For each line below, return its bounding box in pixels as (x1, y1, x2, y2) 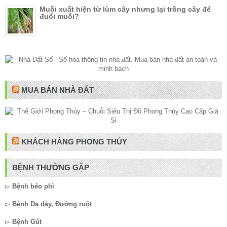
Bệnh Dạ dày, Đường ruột (12, 200, 92, 208)
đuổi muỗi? (40, 12, 79, 21)
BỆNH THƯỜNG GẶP (12, 163, 89, 172)
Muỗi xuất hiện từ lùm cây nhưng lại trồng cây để (40, 5, 211, 14)
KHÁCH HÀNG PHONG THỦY (21, 137, 127, 146)
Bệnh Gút (12, 218, 42, 226)
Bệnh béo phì (12, 182, 54, 191)
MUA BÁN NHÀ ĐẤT (21, 86, 94, 95)
